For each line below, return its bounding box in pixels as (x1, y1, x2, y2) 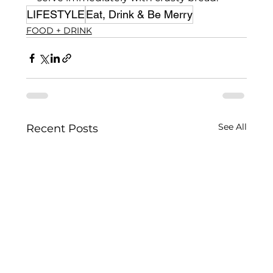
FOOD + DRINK (26, 25, 92, 37)
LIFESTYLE (26, 8, 85, 21)
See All (218, 121, 247, 133)
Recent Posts (26, 122, 98, 136)
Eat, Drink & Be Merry (85, 8, 193, 21)
